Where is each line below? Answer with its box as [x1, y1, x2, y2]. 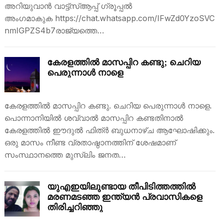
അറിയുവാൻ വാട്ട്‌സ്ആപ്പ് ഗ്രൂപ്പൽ [4, 1, 132, 11]
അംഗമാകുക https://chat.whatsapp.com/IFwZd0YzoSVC [4, 13, 215, 23]
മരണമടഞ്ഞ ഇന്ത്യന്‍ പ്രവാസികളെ [47, 191, 202, 202]
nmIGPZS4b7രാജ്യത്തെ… [4, 26, 104, 35]
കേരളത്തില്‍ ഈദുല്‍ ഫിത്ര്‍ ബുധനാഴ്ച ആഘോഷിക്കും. [4, 125, 215, 135]
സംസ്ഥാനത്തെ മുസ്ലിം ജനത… [4, 150, 126, 160]
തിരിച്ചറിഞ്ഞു [47, 201, 103, 213]
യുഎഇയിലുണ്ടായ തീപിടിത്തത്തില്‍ [47, 181, 195, 192]
